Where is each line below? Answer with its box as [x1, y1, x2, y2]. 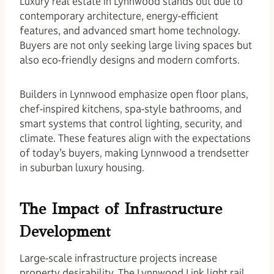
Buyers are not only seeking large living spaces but [20, 38, 252, 52]
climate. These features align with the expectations [20, 131, 251, 145]
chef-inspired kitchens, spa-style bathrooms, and [20, 102, 242, 116]
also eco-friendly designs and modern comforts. [20, 53, 240, 67]
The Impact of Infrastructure [20, 199, 222, 219]
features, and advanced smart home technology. [20, 23, 240, 37]
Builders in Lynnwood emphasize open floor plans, [20, 87, 248, 101]
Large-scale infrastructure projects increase [20, 251, 217, 265]
